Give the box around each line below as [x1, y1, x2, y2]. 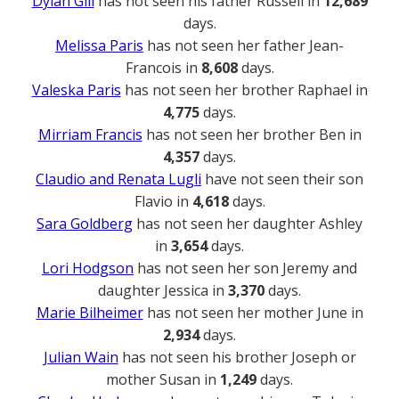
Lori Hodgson [42, 257, 134, 278]
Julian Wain [43, 346, 118, 367]
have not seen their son [201, 168, 363, 189]
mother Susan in [106, 369, 220, 389]
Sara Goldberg [37, 213, 133, 233]
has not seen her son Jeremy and [134, 257, 357, 278]
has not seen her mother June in [142, 302, 363, 322]
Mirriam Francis [37, 124, 142, 144]
